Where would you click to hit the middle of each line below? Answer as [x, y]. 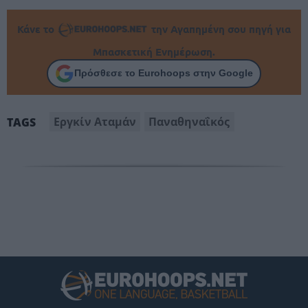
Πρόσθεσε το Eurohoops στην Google [164, 73]
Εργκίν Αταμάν [95, 121]
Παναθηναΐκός [189, 121]
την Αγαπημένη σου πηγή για [219, 29]
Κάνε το [37, 29]
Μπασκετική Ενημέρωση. [154, 51]
